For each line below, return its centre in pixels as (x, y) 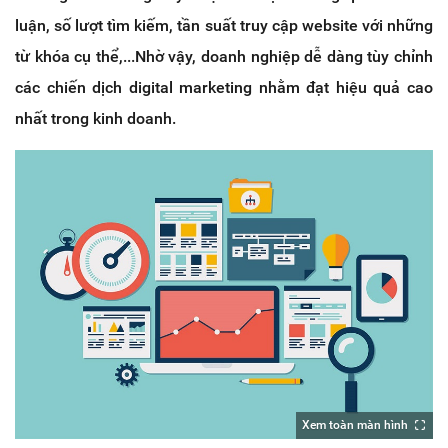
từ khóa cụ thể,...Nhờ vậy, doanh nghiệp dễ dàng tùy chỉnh (224, 57)
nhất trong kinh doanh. (95, 119)
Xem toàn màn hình (355, 424)
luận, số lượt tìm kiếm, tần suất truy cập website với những (224, 26)
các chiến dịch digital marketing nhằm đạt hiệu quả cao (224, 88)
